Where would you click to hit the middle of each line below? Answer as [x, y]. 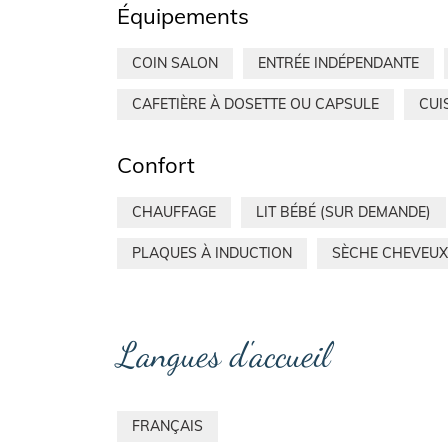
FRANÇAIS [167, 425]
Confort [156, 165]
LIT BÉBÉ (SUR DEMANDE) [343, 212]
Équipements [183, 16]
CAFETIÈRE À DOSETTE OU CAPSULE [255, 104]
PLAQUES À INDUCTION [212, 253]
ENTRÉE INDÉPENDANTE [338, 63]
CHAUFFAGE [174, 212]
